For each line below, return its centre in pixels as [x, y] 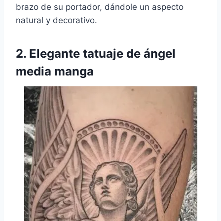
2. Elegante [49, 54]
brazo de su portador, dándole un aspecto [100, 7]
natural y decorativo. [56, 20]
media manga [55, 72]
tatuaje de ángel [129, 54]
